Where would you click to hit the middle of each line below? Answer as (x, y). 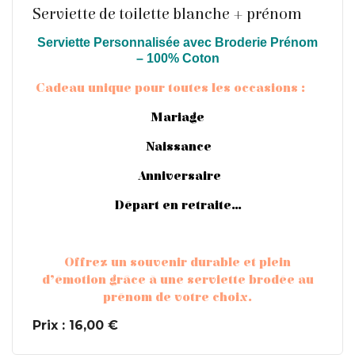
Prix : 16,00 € (75, 326)
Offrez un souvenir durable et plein (177, 263)
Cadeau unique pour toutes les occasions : (169, 88)
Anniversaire (177, 176)
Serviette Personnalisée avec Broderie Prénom (177, 43)
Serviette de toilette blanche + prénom (167, 14)
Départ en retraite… (177, 206)
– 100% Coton (177, 59)
